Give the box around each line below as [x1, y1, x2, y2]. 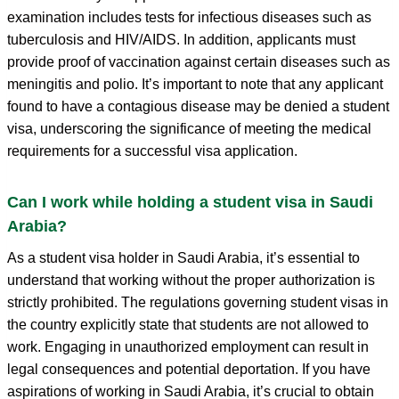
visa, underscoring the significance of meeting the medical [7, 120, 371, 136]
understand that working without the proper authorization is [7, 272, 375, 288]
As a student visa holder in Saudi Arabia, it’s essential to [7, 249, 360, 265]
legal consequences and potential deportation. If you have [7, 361, 370, 377]
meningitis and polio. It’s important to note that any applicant [7, 76, 383, 92]
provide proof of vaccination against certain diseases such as [7, 53, 390, 69]
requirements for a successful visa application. [7, 142, 297, 159]
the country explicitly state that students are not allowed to [7, 316, 369, 332]
